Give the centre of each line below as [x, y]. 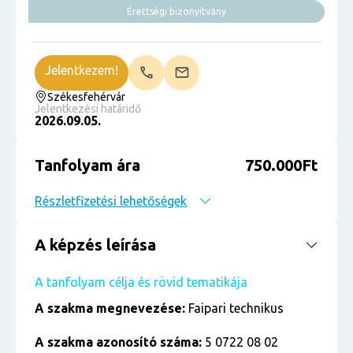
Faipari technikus [234, 308]
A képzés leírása [95, 245]
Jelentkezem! [82, 70]
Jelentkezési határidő [88, 109]
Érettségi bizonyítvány [176, 11]
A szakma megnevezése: [110, 308]
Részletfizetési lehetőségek [111, 201]
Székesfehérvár [86, 97]
